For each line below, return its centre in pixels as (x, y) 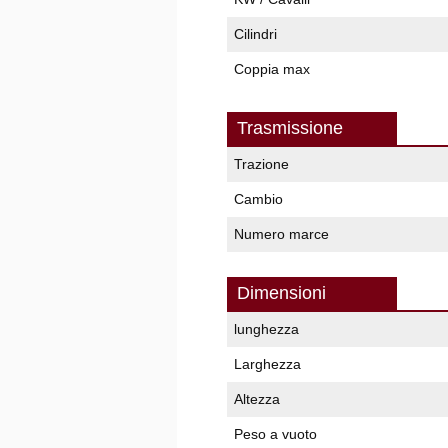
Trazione (261, 164)
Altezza (257, 399)
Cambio (258, 199)
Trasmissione (290, 128)
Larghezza (267, 364)
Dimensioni (281, 293)
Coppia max (272, 69)
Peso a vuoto (275, 434)
